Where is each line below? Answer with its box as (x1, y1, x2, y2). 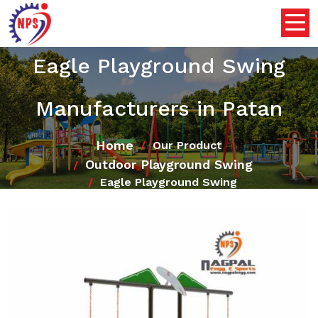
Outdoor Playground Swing (84, 157, 253, 172)
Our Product (153, 138, 222, 152)
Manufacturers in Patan (35, 96, 283, 121)
